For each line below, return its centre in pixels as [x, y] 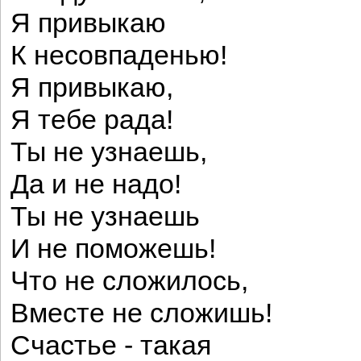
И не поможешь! [113, 249]
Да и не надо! [96, 184]
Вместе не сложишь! [141, 313]
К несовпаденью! [119, 55]
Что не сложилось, [129, 281]
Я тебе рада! [92, 120]
